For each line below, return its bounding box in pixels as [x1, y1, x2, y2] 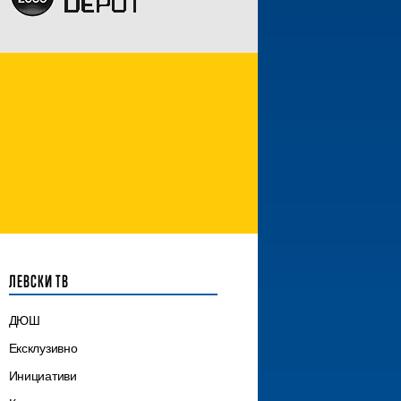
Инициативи [8, 367, 77, 386]
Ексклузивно [8, 339, 78, 358]
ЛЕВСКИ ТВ [8, 271, 69, 292]
